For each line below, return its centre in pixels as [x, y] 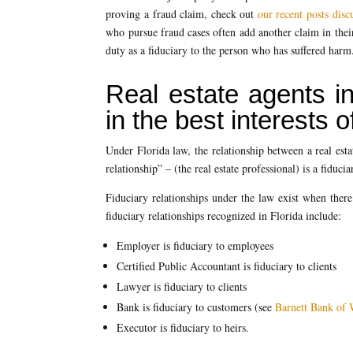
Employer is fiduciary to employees [195, 245]
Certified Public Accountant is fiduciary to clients [227, 266]
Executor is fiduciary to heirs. [183, 327]
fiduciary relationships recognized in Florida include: [224, 215]
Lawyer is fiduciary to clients [182, 286]
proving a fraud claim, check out [182, 13]
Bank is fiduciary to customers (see [196, 307]
